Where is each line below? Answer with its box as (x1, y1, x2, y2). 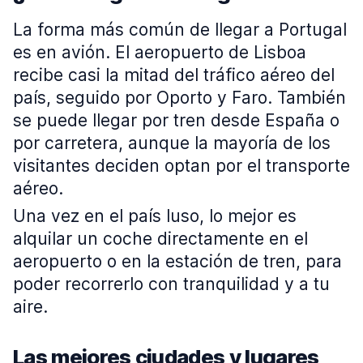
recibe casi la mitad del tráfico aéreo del (13, 65, 335, 85)
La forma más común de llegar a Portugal (13, 19, 347, 40)
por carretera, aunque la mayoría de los (13, 133, 331, 153)
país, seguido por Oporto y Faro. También (13, 88, 346, 108)
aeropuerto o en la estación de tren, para (13, 251, 342, 271)
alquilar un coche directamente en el (13, 228, 308, 249)
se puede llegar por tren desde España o (13, 110, 340, 130)
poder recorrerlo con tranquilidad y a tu (13, 274, 330, 294)
